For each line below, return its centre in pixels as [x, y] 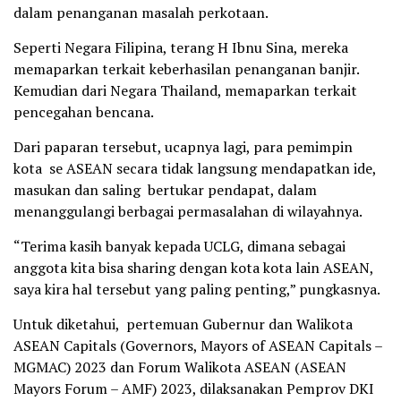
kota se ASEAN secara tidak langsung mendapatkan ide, [195, 168]
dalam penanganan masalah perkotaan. [141, 12]
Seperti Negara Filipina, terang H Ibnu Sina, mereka [181, 47]
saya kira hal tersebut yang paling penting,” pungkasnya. [197, 289]
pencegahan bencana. [84, 111]
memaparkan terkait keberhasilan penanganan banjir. [186, 68]
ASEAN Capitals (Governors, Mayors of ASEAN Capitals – [198, 345]
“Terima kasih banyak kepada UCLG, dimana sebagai [179, 246]
